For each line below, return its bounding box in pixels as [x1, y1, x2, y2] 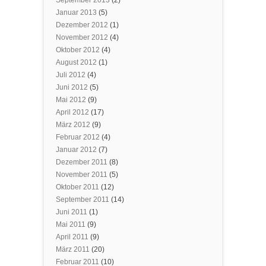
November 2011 [56, 170, 107, 179]
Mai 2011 [56, 220, 85, 229]
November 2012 [56, 33, 108, 42]
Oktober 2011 [56, 182, 99, 191]
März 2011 [56, 245, 90, 254]
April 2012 [56, 107, 89, 116]
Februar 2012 [56, 132, 100, 141]
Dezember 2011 [56, 157, 107, 166]
